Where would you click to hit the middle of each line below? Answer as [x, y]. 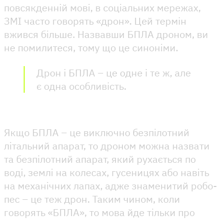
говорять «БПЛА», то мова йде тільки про [99, 212]
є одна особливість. [83, 86]
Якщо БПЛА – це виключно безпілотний [97, 132]
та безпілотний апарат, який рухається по [100, 159]
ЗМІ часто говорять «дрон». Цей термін [95, 21]
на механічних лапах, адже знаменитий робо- [110, 185]
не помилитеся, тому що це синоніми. [92, 47]
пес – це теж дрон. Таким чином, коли [92, 199]
